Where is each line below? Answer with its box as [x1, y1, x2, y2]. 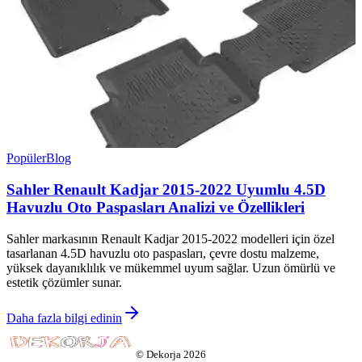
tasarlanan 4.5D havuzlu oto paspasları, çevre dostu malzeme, [6, 246, 319, 260]
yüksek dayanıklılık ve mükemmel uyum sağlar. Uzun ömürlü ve [6, 260, 335, 275]
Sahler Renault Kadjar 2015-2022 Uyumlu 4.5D [6, 180, 326, 198]
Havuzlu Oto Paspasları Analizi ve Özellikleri [6, 198, 305, 216]
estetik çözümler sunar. [6, 275, 122, 289]
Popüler [6, 151, 46, 166]
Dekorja [146, 347, 181, 360]
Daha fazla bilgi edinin [6, 310, 122, 325]
